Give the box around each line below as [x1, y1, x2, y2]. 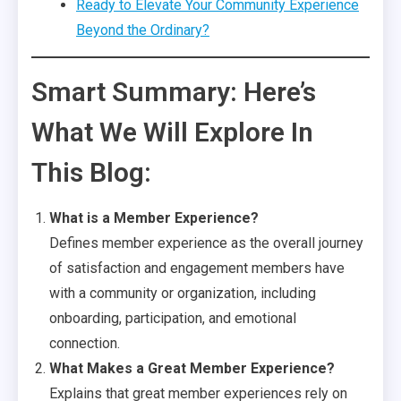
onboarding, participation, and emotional [49, 310, 296, 327]
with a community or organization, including [49, 285, 316, 302]
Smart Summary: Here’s [31, 76, 316, 107]
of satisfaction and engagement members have [49, 260, 345, 277]
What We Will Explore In [31, 116, 313, 148]
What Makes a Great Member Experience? [49, 360, 335, 377]
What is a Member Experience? [49, 209, 259, 226]
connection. [49, 335, 120, 352]
